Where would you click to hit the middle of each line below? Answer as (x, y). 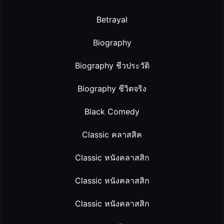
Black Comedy (112, 112)
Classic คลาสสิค (112, 135)
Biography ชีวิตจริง (112, 89)
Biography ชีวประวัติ (112, 66)
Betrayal (112, 20)
